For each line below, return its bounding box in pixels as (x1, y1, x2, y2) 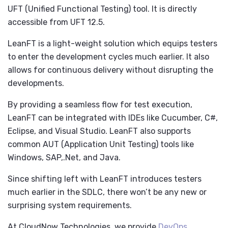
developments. (8, 78, 64, 89)
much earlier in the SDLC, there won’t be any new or (8, 187, 207, 197)
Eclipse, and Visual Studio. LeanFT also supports (8, 126, 191, 136)
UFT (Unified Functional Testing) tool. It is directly (8, 4, 197, 14)
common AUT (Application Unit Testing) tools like (8, 139, 194, 150)
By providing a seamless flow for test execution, (8, 100, 192, 110)
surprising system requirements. (8, 201, 132, 211)
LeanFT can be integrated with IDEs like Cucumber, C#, (8, 113, 218, 123)
